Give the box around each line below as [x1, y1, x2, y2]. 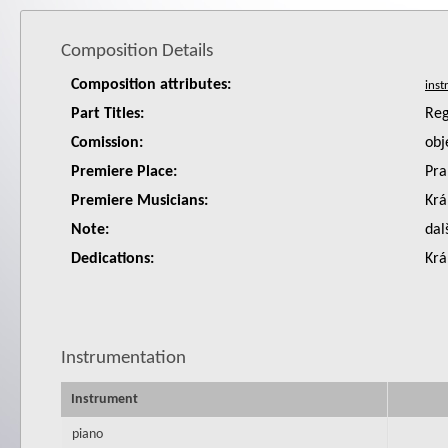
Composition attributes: [71, 77, 231, 93]
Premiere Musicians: [71, 193, 208, 209]
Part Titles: [71, 106, 144, 122]
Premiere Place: [71, 164, 177, 180]
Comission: [71, 135, 143, 151]
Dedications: [71, 251, 154, 267]
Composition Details [61, 42, 213, 61]
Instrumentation [61, 349, 186, 368]
